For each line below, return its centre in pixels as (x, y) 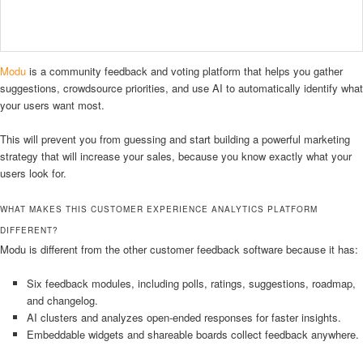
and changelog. (62, 301)
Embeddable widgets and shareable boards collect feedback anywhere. (192, 335)
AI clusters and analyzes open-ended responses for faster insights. (184, 318)
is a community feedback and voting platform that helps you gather (184, 70)
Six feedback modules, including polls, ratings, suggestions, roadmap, (191, 284)
